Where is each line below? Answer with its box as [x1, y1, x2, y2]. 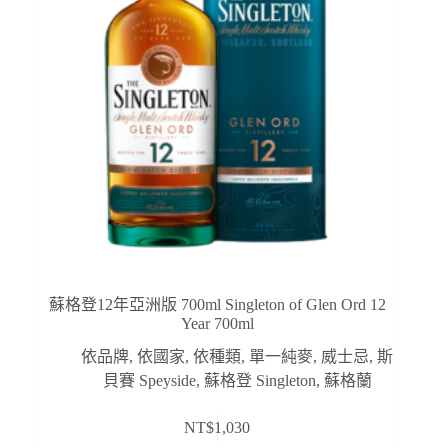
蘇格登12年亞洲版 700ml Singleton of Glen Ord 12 [48, 295, 386, 313]
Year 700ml [180, 314, 254, 332]
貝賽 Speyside [102, 371, 196, 389]
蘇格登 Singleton [203, 371, 316, 389]
